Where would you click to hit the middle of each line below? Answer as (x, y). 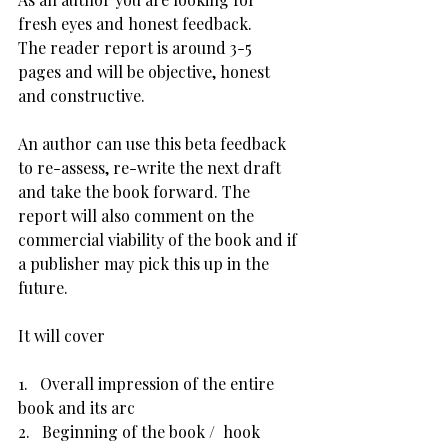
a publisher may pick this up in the (145, 263)
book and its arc (76, 407)
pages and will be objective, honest (146, 71)
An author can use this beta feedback (154, 143)
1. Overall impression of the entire (148, 383)
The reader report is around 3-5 (137, 47)
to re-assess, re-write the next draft (151, 167)
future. (43, 287)
